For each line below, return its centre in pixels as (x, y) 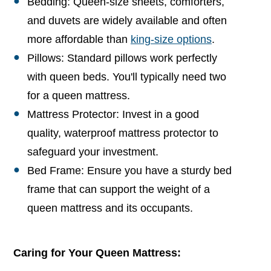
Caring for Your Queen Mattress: (97, 253)
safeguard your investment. (93, 152)
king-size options (171, 39)
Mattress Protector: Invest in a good (113, 114)
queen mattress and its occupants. (110, 208)
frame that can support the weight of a (118, 189)
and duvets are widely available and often (127, 20)
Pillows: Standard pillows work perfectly (122, 58)
